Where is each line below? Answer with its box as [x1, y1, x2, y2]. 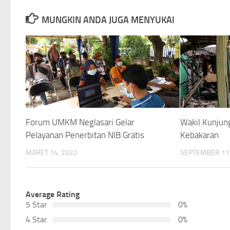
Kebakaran [180, 129, 219, 140]
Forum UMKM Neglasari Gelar [26, 117, 135, 127]
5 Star [26, 199, 47, 209]
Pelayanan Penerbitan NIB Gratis [26, 129, 144, 140]
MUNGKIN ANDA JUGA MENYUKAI [41, 14, 175, 26]
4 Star [26, 214, 47, 224]
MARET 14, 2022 [26, 148, 78, 157]
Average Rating [26, 189, 80, 199]
